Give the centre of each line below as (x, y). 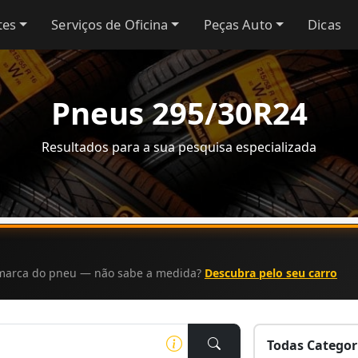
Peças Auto (238, 24)
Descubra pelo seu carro (270, 273)
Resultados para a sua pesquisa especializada (179, 147)
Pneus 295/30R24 (179, 113)
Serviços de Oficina (110, 24)
